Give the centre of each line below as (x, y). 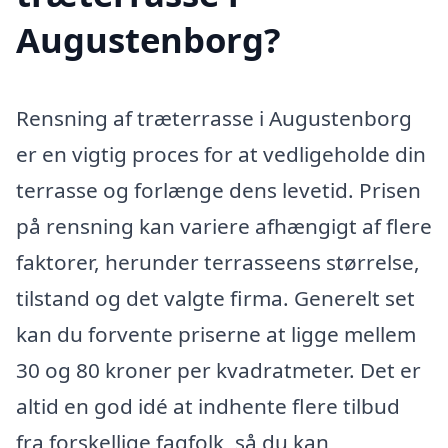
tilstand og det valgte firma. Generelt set (215, 298)
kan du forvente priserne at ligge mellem (216, 334)
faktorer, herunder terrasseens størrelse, (218, 262)
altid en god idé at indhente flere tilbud (208, 406)
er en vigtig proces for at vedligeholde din (221, 154)
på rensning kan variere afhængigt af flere (224, 226)
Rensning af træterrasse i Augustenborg (214, 118)
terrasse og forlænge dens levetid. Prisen (218, 190)
